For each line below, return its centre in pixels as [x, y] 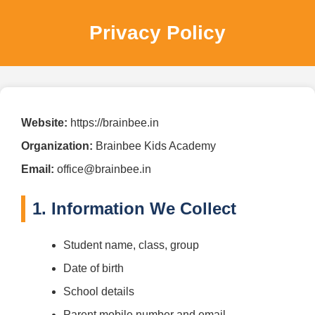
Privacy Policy [157, 33]
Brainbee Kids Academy [154, 146]
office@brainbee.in [103, 169]
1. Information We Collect [134, 208]
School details [99, 291]
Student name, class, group [131, 245]
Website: [44, 123]
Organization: [57, 146]
